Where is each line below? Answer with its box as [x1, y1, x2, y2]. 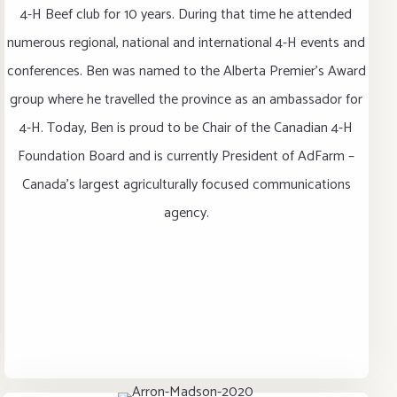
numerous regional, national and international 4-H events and [7, 31, 366, 55]
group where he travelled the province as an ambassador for [10, 88, 363, 112]
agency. [163, 201, 209, 225]
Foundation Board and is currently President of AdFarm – [18, 144, 355, 168]
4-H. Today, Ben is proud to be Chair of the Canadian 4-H [19, 116, 354, 140]
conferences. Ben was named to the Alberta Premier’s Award [6, 59, 366, 83]
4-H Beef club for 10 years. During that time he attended [20, 3, 353, 27]
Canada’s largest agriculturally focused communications [21, 173, 351, 197]
